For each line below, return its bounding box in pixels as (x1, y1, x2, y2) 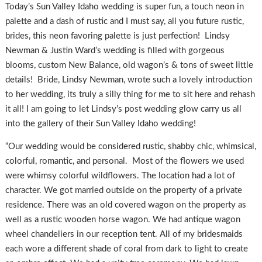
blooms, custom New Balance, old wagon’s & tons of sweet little (5, 60, 253, 70)
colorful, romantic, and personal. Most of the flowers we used (5, 157, 244, 166)
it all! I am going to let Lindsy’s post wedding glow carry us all (5, 104, 242, 113)
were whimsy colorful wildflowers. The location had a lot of (5, 171, 235, 181)
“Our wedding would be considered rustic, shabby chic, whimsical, (5, 142, 256, 151)
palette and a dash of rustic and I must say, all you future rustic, (5, 16, 244, 26)
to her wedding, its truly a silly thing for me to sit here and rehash (5, 89, 255, 99)
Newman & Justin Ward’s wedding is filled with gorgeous (5, 46, 225, 55)
